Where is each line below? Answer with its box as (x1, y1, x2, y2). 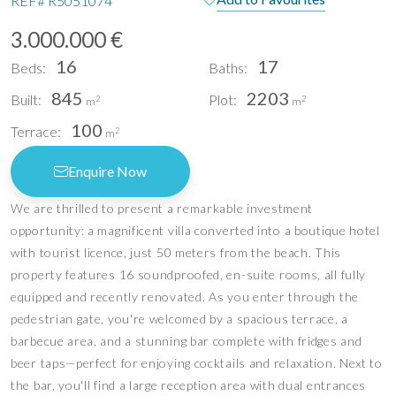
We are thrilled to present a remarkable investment (11, 201, 314, 217)
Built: (11, 91, 42, 109)
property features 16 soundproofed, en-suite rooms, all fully (11, 267, 367, 283)
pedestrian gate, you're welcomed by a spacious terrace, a (11, 311, 348, 327)
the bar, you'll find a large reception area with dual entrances (11, 377, 367, 393)
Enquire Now (68, 163, 147, 180)
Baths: (209, 59, 247, 77)
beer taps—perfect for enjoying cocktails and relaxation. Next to (11, 355, 383, 371)
